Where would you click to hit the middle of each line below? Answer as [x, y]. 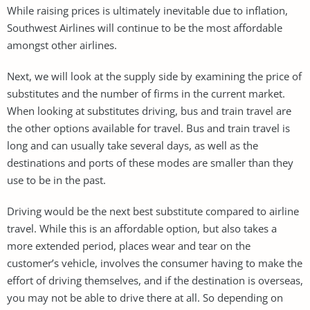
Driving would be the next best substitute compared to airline [153, 211]
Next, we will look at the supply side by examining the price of [154, 76]
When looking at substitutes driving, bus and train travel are [149, 110]
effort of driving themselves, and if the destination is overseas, [155, 280]
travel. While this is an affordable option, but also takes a [142, 228]
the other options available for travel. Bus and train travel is [148, 128]
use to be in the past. [56, 180]
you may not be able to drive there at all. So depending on [145, 297]
